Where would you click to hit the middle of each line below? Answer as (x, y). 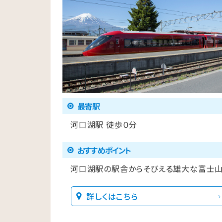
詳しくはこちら (112, 196)
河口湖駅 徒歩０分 (104, 125)
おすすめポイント (104, 150)
